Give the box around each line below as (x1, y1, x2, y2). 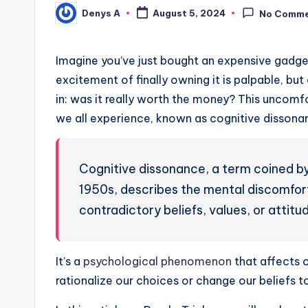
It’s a (56, 254, 83, 269)
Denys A (82, 7, 120, 19)
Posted (55, 11, 90, 23)
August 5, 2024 (152, 8, 225, 19)
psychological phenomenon (83, 254, 232, 269)
